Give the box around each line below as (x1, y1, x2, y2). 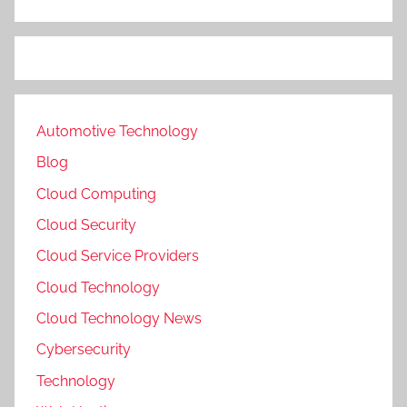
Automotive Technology (36, 122, 198, 140)
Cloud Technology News (36, 310, 202, 328)
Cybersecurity (36, 341, 131, 359)
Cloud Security (36, 215, 136, 233)
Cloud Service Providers (36, 247, 199, 265)
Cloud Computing (36, 184, 156, 203)
